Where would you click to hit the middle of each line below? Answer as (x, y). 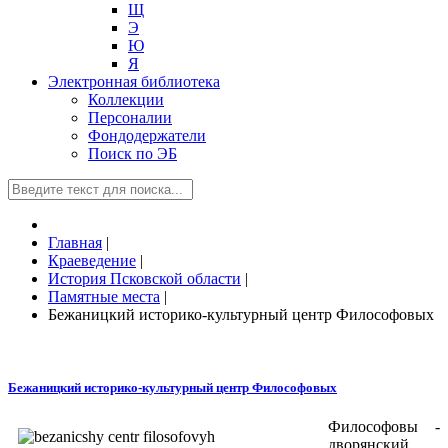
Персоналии (130, 117)
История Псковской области (144, 278)
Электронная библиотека (134, 81)
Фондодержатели (147, 135)
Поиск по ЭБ (132, 153)
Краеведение (92, 260)
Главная (75, 242)
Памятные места (104, 296)
